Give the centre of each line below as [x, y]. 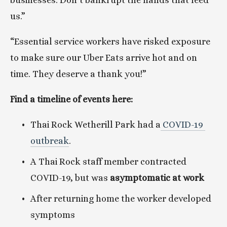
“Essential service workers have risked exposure [110, 42]
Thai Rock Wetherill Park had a [96, 125]
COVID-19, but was [70, 178]
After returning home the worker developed [121, 199]
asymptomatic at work [157, 178]
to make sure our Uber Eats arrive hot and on [104, 58]
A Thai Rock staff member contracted [108, 162]
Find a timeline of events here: [71, 99]
